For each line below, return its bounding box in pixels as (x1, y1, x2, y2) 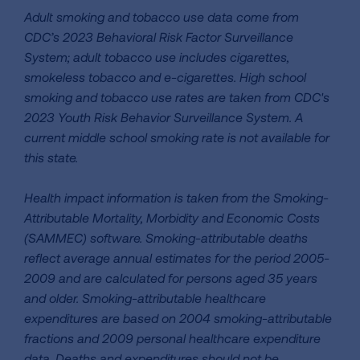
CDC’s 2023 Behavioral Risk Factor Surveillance (24, 29, 293, 44)
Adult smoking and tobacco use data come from (24, 9, 299, 24)
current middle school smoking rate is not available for (24, 129, 329, 145)
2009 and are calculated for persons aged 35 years (24, 270, 317, 285)
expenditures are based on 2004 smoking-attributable (24, 310, 332, 325)
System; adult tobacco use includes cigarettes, (24, 49, 289, 64)
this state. (24, 149, 78, 165)
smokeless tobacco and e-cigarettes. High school (24, 69, 306, 84)
